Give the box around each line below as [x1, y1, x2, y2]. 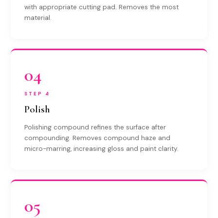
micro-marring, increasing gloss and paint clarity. [24, 145, 179, 153]
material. [24, 14, 52, 22]
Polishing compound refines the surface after [24, 123, 166, 131]
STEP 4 [24, 91, 51, 97]
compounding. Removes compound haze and [24, 134, 171, 142]
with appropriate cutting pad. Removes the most [24, 3, 179, 11]
